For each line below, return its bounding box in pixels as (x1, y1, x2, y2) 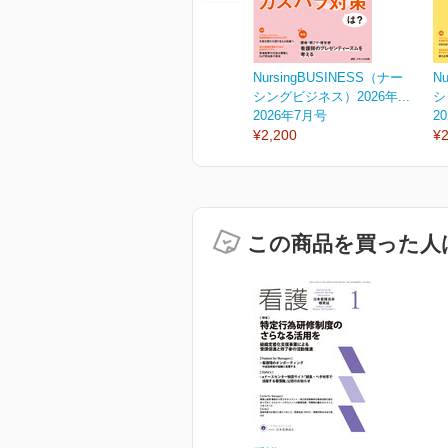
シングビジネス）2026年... (253, 89, 410, 105)
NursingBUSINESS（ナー (253, 70, 403, 86)
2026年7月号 (253, 108, 327, 124)
